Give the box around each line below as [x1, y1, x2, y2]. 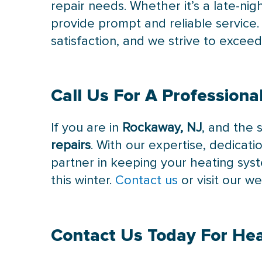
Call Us [51, 85, 114, 107]
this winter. [51, 173, 116, 189]
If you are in [51, 120, 123, 136]
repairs [51, 137, 91, 154]
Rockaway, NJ [122, 120, 202, 136]
